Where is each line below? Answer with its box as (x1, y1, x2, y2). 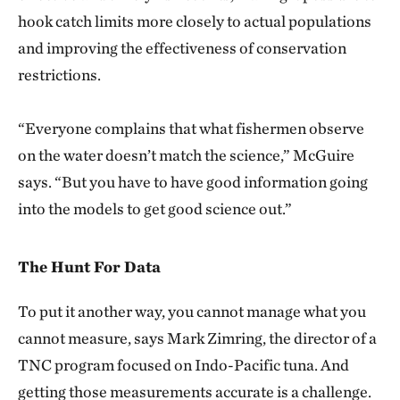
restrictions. (18, 65, 101, 84)
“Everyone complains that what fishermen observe (18, 119, 364, 137)
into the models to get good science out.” (18, 199, 292, 218)
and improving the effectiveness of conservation (18, 38, 346, 57)
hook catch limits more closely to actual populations (18, 12, 371, 30)
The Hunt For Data (18, 257, 161, 276)
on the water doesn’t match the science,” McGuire (18, 146, 354, 164)
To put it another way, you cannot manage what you (18, 302, 366, 321)
